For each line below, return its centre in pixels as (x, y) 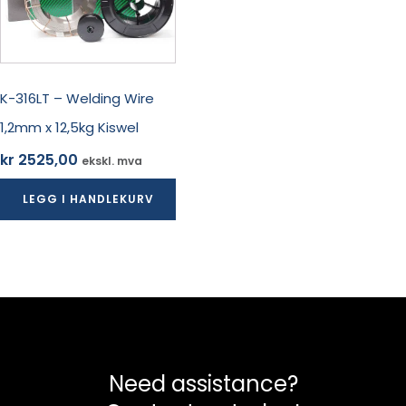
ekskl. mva (112, 161)
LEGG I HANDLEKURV (88, 199)
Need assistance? (203, 384)
